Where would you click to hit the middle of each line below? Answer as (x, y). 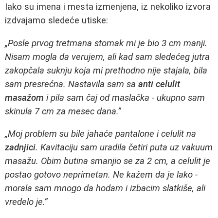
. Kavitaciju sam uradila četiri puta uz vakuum (124, 148)
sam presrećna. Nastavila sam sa (72, 84)
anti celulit (159, 84)
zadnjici (20, 148)
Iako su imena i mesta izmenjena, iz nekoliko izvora (108, 7)
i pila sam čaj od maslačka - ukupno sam (124, 98)
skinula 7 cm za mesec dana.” (63, 111)
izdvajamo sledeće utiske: (56, 20)
